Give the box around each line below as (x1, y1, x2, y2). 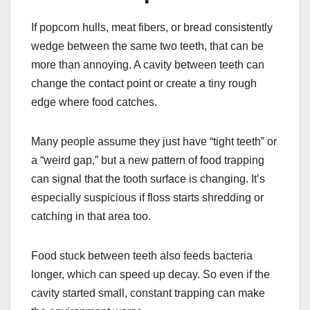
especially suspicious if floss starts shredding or (31, 192, 264, 203)
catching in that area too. (31, 210, 151, 222)
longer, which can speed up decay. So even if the (31, 268, 270, 280)
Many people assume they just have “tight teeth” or (31, 136, 277, 147)
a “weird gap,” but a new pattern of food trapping (31, 154, 264, 166)
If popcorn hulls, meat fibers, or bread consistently (31, 21, 273, 33)
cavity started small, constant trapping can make (31, 287, 265, 299)
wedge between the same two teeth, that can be (31, 40, 264, 52)
